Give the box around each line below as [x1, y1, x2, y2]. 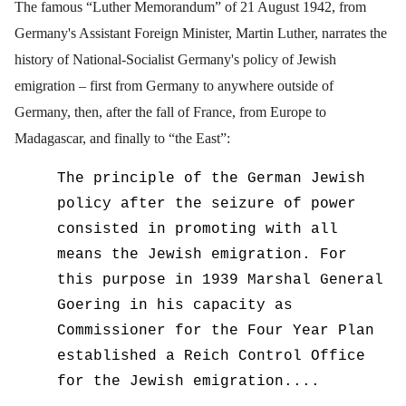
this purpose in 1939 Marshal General [57, 272, 384, 289]
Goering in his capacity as [57, 297, 294, 314]
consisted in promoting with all [57, 221, 339, 238]
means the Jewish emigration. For [57, 246, 348, 264]
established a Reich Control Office [57, 348, 366, 365]
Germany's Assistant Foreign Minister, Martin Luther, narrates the [14, 25, 387, 42]
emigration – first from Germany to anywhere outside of [14, 78, 333, 94]
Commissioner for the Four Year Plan [57, 323, 375, 340]
